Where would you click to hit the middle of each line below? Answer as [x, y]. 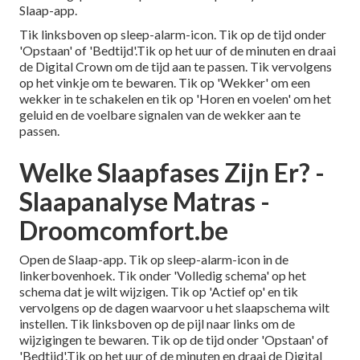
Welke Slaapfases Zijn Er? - [172, 172]
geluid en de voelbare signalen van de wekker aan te [160, 114]
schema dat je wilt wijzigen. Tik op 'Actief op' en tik [159, 291]
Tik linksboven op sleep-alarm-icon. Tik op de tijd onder [173, 34]
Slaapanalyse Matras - [145, 201]
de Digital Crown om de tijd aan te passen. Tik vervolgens [176, 66]
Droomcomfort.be [124, 230]
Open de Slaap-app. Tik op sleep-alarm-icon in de [154, 259]
